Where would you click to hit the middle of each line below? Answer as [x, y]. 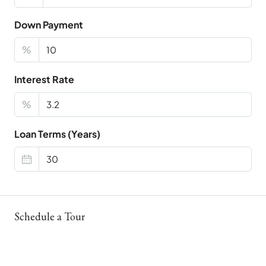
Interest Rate [44, 80]
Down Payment [49, 25]
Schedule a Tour [50, 217]
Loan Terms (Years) [57, 134]
